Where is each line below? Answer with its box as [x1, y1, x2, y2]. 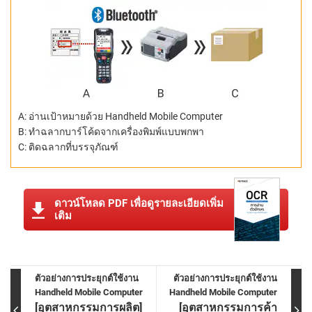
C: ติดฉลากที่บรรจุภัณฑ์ [18, 141, 118, 153]
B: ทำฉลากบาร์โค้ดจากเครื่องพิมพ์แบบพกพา [18, 126, 204, 138]
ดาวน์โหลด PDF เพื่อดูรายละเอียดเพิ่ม [54, 197, 224, 210]
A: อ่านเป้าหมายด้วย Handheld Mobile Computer [18, 111, 223, 123]
